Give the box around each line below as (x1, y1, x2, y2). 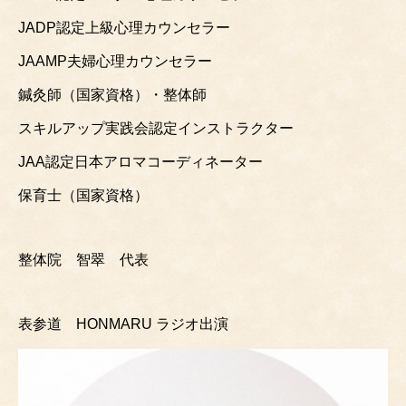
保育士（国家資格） (18, 187, 149, 203)
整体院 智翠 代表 (18, 251, 149, 267)
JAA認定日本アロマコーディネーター (18, 153, 263, 169)
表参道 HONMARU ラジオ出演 (18, 315, 228, 332)
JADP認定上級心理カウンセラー (18, 19, 230, 35)
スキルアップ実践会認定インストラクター (18, 120, 294, 136)
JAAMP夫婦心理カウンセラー (18, 53, 212, 69)
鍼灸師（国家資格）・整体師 (18, 86, 207, 102)
